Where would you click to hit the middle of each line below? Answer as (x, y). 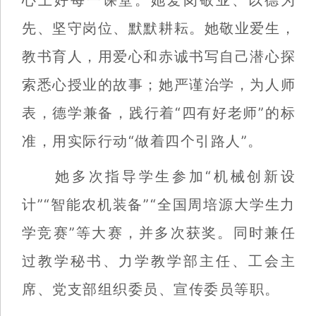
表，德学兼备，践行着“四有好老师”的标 (159, 113)
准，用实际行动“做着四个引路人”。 (142, 141)
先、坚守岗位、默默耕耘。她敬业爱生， (159, 29)
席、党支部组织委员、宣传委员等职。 (151, 290)
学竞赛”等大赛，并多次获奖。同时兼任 (159, 233)
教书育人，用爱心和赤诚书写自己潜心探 (159, 57)
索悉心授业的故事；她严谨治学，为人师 (159, 85)
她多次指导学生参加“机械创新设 (159, 177)
